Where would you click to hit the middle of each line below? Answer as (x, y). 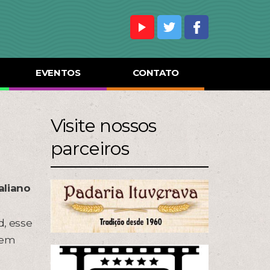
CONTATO (155, 73)
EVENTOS (58, 73)
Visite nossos (103, 126)
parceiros (90, 149)
